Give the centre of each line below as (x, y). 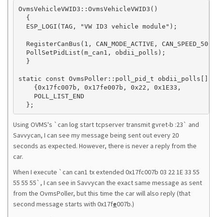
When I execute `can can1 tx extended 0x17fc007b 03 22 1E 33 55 (106, 172)
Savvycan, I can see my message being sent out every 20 (96, 135)
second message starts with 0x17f (63, 204)
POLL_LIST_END (51, 96)
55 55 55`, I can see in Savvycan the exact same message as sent (108, 183)
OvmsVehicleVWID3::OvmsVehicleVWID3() (88, 9)
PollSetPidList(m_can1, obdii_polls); (92, 52)
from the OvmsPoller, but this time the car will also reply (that (102, 193)
